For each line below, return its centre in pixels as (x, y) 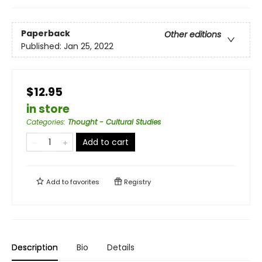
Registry (137, 182)
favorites (85, 182)
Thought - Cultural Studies (114, 122)
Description (35, 248)
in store (48, 109)
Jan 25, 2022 (89, 46)
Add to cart (106, 142)
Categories (45, 122)
